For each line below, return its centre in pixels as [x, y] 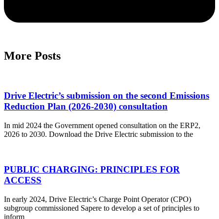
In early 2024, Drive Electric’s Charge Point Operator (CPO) [98, 199]
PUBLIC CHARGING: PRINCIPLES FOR [92, 170]
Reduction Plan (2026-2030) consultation [86, 106]
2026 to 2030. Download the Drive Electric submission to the [99, 134]
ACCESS [23, 180]
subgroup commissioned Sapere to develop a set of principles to [102, 208]
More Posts [32, 56]
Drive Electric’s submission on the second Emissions [107, 95]
